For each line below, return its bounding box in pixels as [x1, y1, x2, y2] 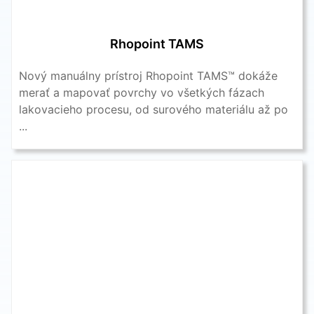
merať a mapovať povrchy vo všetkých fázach [19, 85, 264, 100]
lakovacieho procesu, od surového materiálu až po [19, 102, 288, 116]
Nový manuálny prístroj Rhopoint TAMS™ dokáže [19, 68, 278, 83]
